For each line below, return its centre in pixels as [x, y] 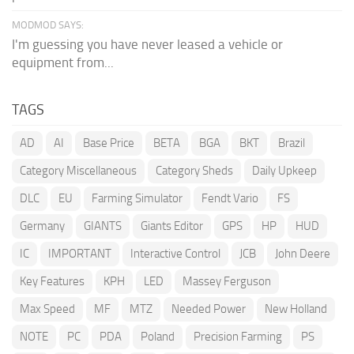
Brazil [292, 143]
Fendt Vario [230, 198]
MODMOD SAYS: [48, 24]
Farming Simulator [137, 198]
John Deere [303, 253]
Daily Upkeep [284, 170]
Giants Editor [172, 226]
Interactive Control [175, 253]
